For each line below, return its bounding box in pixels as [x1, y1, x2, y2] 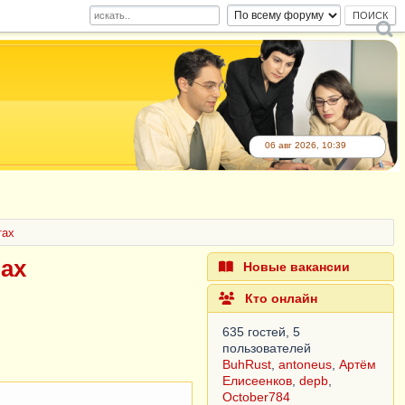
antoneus [278, 357, 333, 372]
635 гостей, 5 [222, 325, 301, 339]
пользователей [222, 341, 312, 355]
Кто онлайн [241, 291, 318, 306]
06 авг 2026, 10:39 [265, 140, 346, 150]
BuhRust [222, 357, 272, 372]
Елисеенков [222, 373, 293, 388]
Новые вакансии [240, 259, 351, 274]
